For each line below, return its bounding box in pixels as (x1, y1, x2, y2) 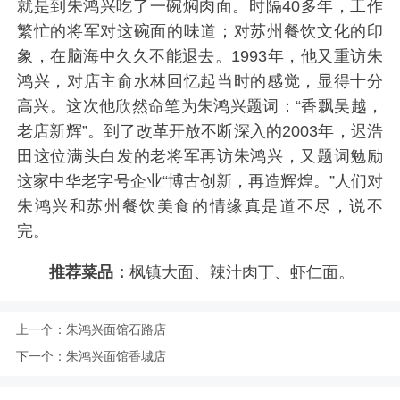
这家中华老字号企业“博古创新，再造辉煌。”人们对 (17, 172, 383, 191)
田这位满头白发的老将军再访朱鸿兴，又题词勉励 (17, 147, 383, 166)
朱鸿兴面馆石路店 (65, 322, 166, 337)
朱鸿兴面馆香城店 (65, 348, 166, 363)
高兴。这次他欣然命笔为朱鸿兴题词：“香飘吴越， (17, 97, 383, 116)
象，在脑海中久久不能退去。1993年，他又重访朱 (17, 47, 383, 66)
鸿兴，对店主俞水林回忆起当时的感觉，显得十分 (17, 72, 383, 91)
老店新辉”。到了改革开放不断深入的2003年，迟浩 (17, 122, 383, 141)
